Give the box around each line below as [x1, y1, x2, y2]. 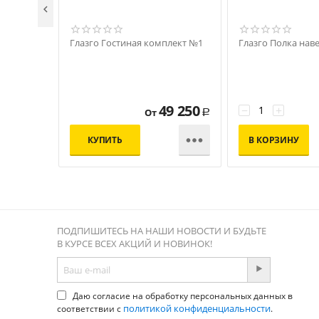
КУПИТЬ [87, 134, 123, 146]
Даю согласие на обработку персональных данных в [70, 290, 293, 302]
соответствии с [57, 303, 123, 315]
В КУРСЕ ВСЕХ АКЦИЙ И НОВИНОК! [57, 237, 212, 250]
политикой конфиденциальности [123, 302, 271, 315]
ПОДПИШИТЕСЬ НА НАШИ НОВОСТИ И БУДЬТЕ [57, 224, 266, 237]
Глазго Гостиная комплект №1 [70, 36, 203, 49]
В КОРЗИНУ [249, 134, 299, 146]
